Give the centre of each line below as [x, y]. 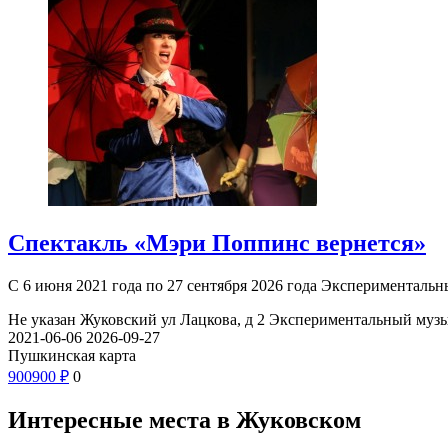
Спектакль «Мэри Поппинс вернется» [217, 243]
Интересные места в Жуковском [184, 419]
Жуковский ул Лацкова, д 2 [172, 320]
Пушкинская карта [72, 356]
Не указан [42, 320]
